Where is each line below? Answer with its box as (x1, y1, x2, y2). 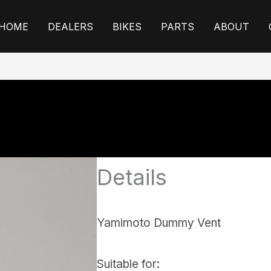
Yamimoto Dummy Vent (97, 216, 221, 230)
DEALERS (48, 21, 93, 33)
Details (97, 164, 168, 191)
